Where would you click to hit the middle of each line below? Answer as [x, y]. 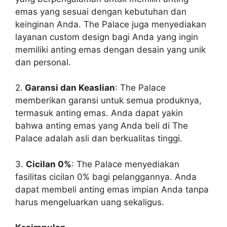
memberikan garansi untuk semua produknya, [108, 100]
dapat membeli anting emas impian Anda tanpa [112, 189]
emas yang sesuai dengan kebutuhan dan [101, 11]
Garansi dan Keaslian [69, 88]
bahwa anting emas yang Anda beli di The [102, 126]
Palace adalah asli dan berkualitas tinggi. [99, 138]
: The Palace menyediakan [125, 164]
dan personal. [43, 62]
